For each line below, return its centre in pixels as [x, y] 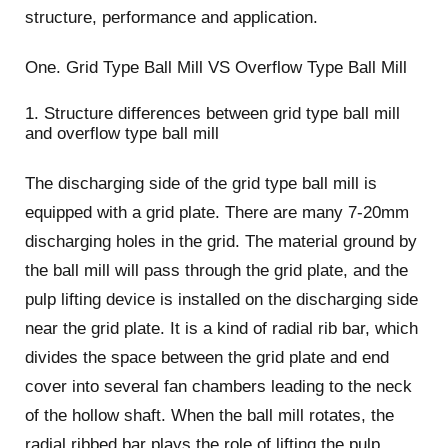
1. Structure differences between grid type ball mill [212, 113]
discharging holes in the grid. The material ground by [220, 242]
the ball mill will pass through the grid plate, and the [216, 271]
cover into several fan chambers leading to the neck [218, 387]
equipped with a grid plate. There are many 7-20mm [216, 213]
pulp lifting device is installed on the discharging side [221, 300]
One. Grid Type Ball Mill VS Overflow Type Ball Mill [215, 67]
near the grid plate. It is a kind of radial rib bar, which [221, 329]
